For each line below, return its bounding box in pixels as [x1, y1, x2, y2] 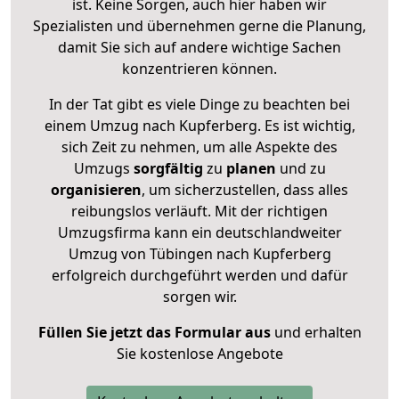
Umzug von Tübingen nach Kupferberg [68, 243, 331, 264]
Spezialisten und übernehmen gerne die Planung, [33, 15, 366, 36]
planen [225, 158, 276, 178]
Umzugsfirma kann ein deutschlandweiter [57, 222, 342, 242]
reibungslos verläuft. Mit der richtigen [71, 200, 328, 221]
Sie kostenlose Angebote [116, 343, 283, 363]
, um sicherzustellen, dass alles [142, 179, 348, 199]
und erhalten [270, 322, 362, 342]
